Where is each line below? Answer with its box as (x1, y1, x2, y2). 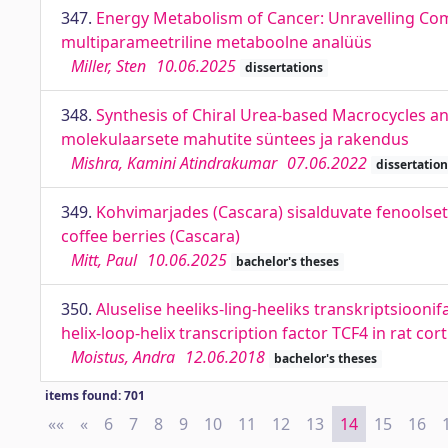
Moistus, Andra (71, 346, 175, 368)
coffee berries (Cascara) (61, 225, 240, 247)
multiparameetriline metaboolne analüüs (61, 31, 372, 53)
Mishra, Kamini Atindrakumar (71, 152, 277, 174)
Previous (88, 413, 154, 435)
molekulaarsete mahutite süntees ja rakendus (61, 128, 409, 150)
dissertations (244, 59, 323, 76)
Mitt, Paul (71, 249, 137, 271)
